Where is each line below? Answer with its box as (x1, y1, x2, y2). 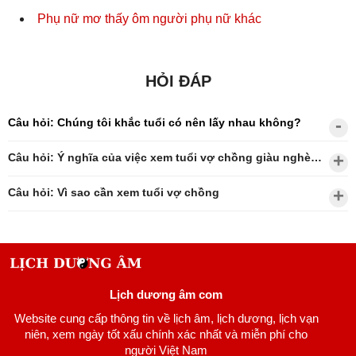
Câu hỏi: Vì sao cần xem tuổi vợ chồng (8, 186, 219, 199)
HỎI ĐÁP (145, 72, 211, 91)
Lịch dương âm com (110, 288, 222, 302)
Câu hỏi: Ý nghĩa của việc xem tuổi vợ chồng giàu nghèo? (311, 151, 322, 164)
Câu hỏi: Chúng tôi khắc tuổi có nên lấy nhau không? (8, 116, 301, 130)
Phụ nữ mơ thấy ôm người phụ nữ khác (37, 12, 261, 26)
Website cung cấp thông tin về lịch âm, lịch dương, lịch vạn (14, 311, 319, 326)
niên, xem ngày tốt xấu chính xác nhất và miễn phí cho (25, 327, 308, 342)
